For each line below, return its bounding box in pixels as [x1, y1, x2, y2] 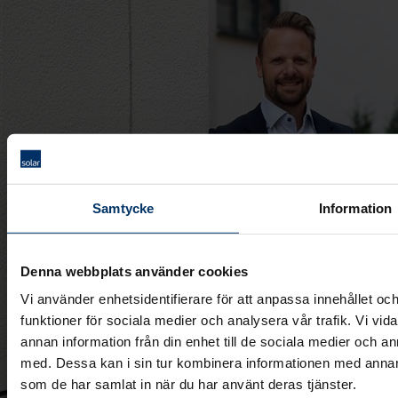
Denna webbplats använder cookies [20, 263, 248, 279]
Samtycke [92, 200, 155, 216]
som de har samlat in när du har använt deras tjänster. [20, 376, 356, 392]
